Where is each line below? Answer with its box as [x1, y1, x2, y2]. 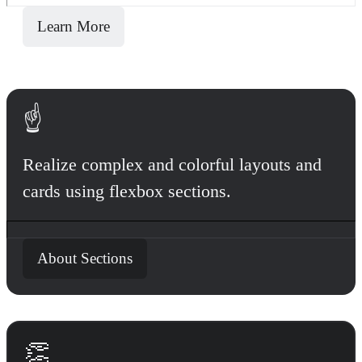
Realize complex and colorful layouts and [23, 154, 322, 175]
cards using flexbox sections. [23, 181, 231, 202]
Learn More [37, 18, 110, 36]
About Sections [37, 250, 133, 267]
